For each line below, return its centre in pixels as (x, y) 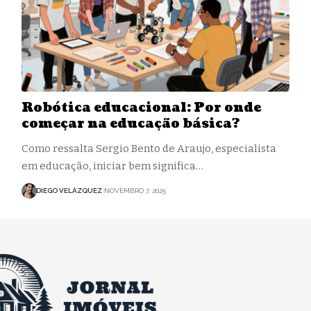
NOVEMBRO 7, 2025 (135, 191)
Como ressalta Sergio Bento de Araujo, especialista (149, 148)
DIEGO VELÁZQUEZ (69, 191)
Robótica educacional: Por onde (141, 108)
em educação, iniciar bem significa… (112, 166)
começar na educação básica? (131, 124)
